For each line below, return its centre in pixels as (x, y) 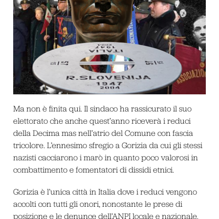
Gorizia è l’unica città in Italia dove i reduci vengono (105, 192)
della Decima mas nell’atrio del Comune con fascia (103, 133)
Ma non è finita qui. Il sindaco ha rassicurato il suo (102, 108)
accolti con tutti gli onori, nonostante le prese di (98, 204)
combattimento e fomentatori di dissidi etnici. (93, 169)
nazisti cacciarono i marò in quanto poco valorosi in (105, 157)
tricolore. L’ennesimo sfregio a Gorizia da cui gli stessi (108, 145)
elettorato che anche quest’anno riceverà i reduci (102, 120)
